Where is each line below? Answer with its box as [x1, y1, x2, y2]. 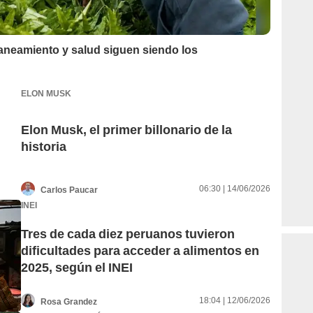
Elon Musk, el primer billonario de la [21, 122, 89, 138]
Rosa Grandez [41, 296, 97, 307]
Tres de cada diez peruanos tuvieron [21, 226, 235, 242]
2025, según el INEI [21, 260, 133, 275]
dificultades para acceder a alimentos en [21, 243, 259, 259]
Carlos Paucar [41, 184, 98, 195]
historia [21, 139, 66, 154]
